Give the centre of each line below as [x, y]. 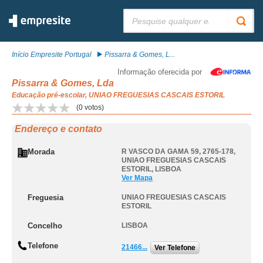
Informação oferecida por [160, 72]
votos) [93, 107]
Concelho [45, 226]
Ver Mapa [137, 178]
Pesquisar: [140, 13]
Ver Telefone [175, 248]
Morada [41, 152]
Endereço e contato [58, 129]
